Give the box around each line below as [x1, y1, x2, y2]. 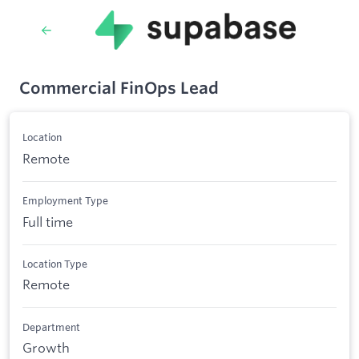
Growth [22, 339, 70, 357]
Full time [22, 212, 73, 230]
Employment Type [22, 194, 108, 208]
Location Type [22, 256, 87, 270]
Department [22, 320, 80, 333]
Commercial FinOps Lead [19, 78, 219, 98]
